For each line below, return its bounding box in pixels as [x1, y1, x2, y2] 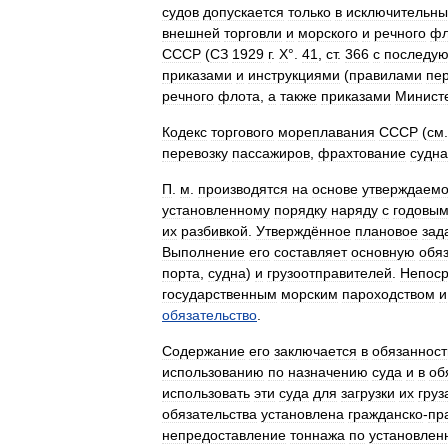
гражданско [348, 406, 423, 422]
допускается [203, 4, 284, 20]
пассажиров [232, 145, 310, 161]
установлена [261, 406, 344, 422]
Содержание [162, 343, 245, 359]
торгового [211, 124, 274, 140]
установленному [162, 202, 270, 218]
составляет [274, 244, 347, 260]
